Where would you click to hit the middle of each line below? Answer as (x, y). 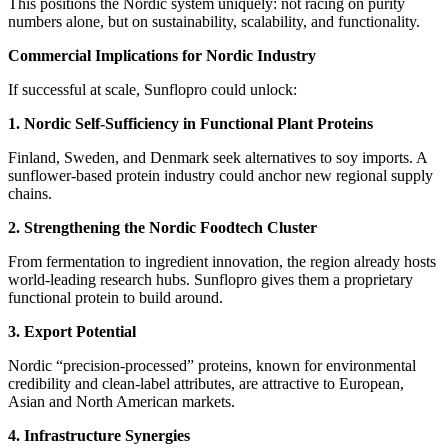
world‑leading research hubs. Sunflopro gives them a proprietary (210, 280)
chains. (30, 194)
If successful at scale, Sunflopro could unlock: (152, 90)
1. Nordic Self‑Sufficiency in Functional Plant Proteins (190, 124)
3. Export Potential (72, 332)
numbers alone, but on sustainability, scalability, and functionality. (214, 22)
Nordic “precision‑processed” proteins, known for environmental (212, 366)
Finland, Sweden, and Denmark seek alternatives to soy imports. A (217, 158)
